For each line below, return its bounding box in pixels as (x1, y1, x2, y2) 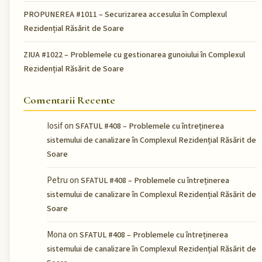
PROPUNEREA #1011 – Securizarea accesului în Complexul (23, 8, 227, 20)
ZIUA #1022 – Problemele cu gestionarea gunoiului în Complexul (23, 49, 245, 61)
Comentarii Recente (23, 94, 116, 107)
